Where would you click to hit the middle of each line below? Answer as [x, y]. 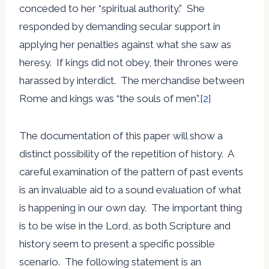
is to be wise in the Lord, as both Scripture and [125, 225]
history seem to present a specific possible [117, 243]
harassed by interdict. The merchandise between [132, 80]
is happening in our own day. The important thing [131, 207]
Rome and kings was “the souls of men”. [110, 98]
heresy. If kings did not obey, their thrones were [129, 62]
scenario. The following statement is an [110, 261]
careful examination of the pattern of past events [131, 171]
